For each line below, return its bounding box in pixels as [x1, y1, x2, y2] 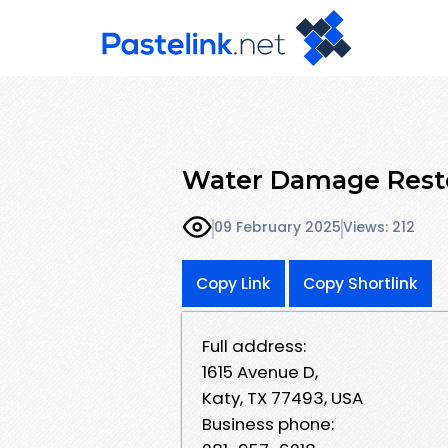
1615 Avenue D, [202, 359, 318, 384]
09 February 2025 [214, 217, 341, 238]
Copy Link [196, 272, 271, 294]
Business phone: [202, 411, 334, 436]
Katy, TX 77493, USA [202, 385, 363, 410]
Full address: [202, 333, 306, 358]
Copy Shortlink [303, 272, 418, 294]
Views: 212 [343, 217, 415, 238]
